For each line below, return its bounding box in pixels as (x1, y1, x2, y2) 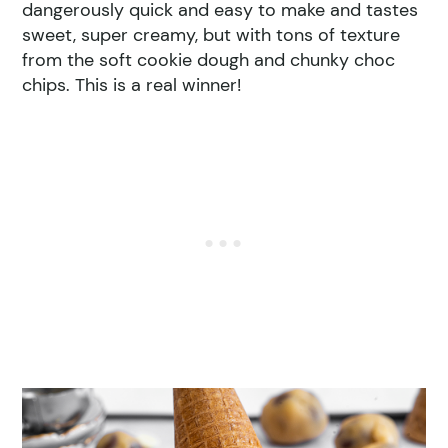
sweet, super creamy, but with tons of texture (22, 22, 401, 47)
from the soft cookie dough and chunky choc (22, 47, 396, 72)
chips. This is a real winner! (22, 72, 242, 97)
